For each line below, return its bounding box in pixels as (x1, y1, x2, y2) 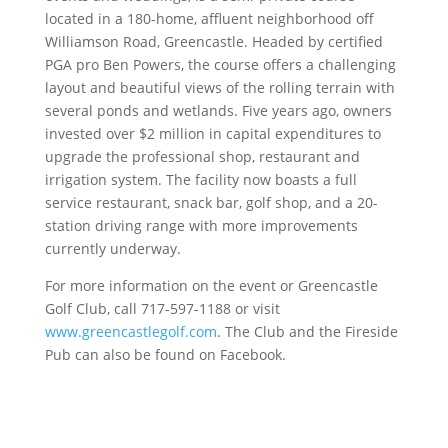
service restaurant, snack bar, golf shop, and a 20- (44, 192, 378, 212)
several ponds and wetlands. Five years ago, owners (44, 100, 392, 120)
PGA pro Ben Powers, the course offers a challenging (44, 54, 396, 74)
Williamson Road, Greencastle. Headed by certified (44, 31, 383, 51)
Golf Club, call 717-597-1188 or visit (44, 298, 280, 318)
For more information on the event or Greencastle (44, 275, 378, 295)
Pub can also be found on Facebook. (44, 344, 286, 364)
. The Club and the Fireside (216, 321, 398, 341)
